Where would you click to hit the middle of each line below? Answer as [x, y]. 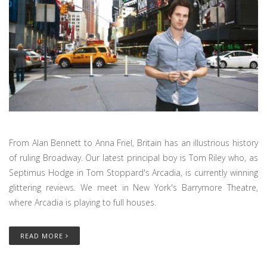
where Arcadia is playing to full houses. [83, 202]
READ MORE [43, 235]
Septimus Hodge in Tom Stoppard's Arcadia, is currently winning [133, 172]
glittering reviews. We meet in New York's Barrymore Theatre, [133, 187]
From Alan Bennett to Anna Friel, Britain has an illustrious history [133, 142]
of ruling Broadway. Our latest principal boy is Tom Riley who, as [133, 157]
